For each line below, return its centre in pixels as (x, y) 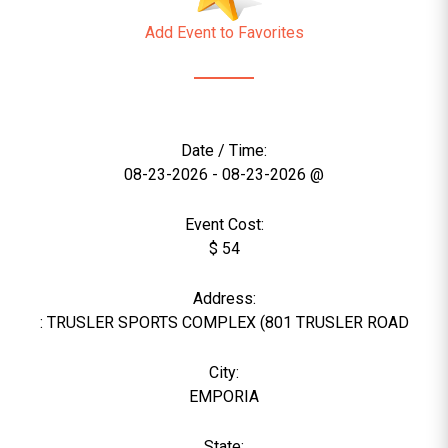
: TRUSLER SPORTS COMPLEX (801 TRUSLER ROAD (224, 322)
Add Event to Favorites (224, 32)
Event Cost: (224, 224)
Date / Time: (224, 150)
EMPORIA (224, 396)
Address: (224, 298)
